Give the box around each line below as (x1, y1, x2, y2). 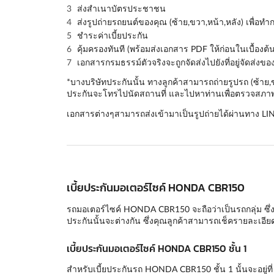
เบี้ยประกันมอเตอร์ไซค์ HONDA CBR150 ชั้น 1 (66, 240, 246, 256)
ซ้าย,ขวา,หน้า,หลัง (172, 17, 241, 28)
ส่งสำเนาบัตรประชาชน (77, 3, 166, 14)
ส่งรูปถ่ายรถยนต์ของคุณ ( (77, 17, 172, 28)
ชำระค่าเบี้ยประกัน (77, 30, 148, 41)
